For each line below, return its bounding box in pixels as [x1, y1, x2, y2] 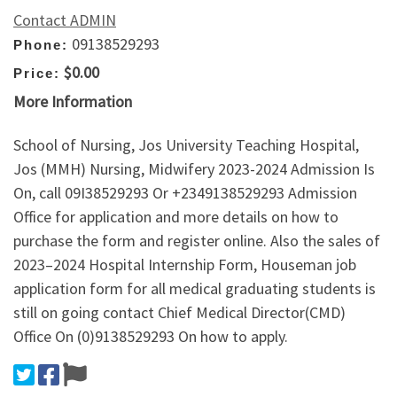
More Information [13, 90, 132, 112]
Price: [13, 66, 60, 82]
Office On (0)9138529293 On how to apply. [13, 326, 288, 347]
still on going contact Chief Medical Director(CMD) [13, 302, 346, 323]
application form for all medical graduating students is [13, 278, 376, 300]
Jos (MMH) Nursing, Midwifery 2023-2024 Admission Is [13, 159, 375, 180]
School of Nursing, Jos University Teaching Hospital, [13, 135, 359, 156]
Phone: [13, 36, 68, 52]
